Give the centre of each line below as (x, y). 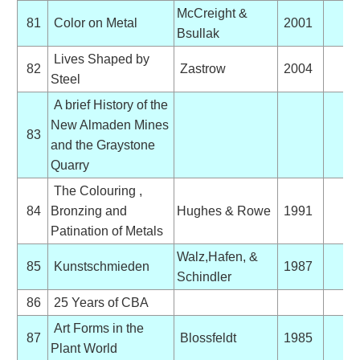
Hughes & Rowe (223, 211)
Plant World (84, 348)
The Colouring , (96, 190)
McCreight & (212, 13)
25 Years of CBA (99, 302)
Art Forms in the (97, 328)
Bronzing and (88, 211)
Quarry (70, 165)
